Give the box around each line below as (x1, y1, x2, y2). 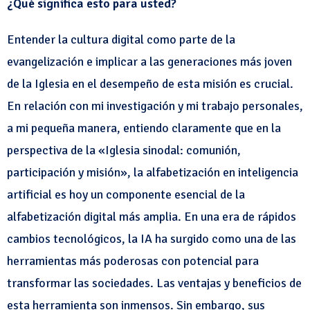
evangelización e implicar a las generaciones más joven (7, 54, 292, 69)
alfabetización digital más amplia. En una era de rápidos (7, 209, 296, 224)
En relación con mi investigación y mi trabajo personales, (7, 98, 303, 113)
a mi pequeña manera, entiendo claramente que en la (7, 120, 281, 136)
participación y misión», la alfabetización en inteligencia (7, 165, 298, 180)
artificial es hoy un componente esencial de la (7, 187, 245, 202)
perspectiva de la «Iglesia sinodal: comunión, (7, 143, 241, 158)
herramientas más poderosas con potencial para (7, 253, 259, 268)
